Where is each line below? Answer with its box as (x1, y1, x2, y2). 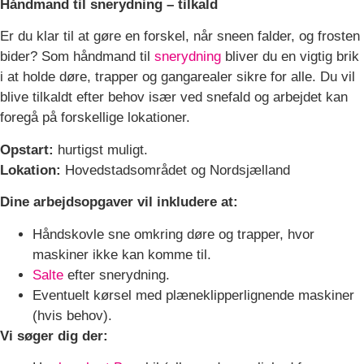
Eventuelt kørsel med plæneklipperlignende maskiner (32, 287, 354, 303)
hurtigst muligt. (58, 141, 148, 158)
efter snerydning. (63, 266, 170, 283)
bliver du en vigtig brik (221, 49, 359, 65)
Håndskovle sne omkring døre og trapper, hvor (32, 226, 314, 242)
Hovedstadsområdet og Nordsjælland (65, 162, 290, 178)
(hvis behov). (32, 307, 112, 323)
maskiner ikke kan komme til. (32, 246, 211, 262)
